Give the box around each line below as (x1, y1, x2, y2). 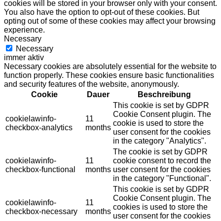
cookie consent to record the (113, 156, 211, 165)
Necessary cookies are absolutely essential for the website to (4, 62, 217, 71)
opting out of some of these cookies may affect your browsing (4, 17, 216, 26)
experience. (4, 26, 45, 35)
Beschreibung (138, 90, 191, 99)
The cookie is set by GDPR (113, 147, 208, 156)
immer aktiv (4, 53, 44, 62)
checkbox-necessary (5, 207, 77, 216)
